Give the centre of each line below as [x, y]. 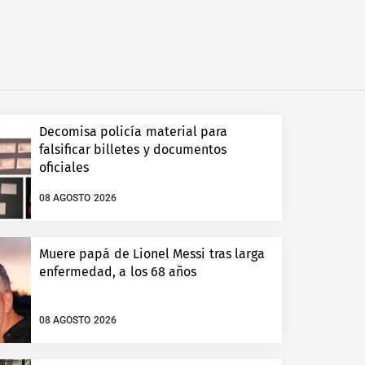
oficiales [64, 168]
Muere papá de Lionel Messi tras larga [152, 254]
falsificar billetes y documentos [133, 150]
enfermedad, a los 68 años [118, 272]
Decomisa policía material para [133, 132]
